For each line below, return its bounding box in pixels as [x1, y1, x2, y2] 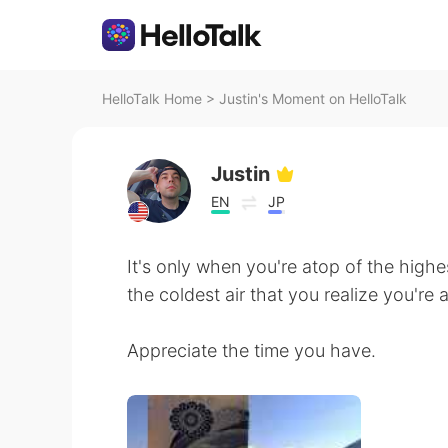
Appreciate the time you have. [127, 340, 376, 361]
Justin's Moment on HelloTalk [219, 90, 407, 107]
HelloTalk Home [102, 90, 202, 107]
